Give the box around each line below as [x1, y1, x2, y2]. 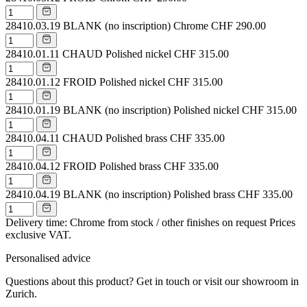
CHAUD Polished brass [62, 132, 167, 144]
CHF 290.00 [211, 19, 266, 32]
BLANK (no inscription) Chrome [63, 19, 208, 32]
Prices [269, 216, 295, 228]
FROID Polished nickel [63, 75, 165, 88]
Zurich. [5, 287, 37, 299]
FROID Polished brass [63, 160, 161, 172]
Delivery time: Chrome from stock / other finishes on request [5, 216, 267, 228]
